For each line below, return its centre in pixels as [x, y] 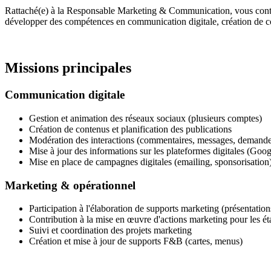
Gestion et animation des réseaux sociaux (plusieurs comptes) [145, 118]
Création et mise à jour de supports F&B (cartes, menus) [136, 241]
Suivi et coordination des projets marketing [110, 230]
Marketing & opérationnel [70, 185]
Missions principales [68, 68]
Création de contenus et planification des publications [130, 129]
